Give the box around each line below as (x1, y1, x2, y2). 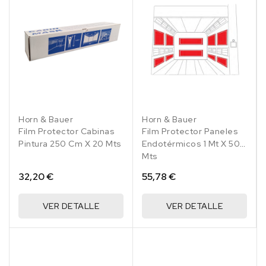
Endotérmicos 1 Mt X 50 (142, 138, 240, 150)
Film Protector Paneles (142, 126, 238, 137)
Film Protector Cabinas (18, 126, 115, 137)
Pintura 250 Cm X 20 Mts (18, 138, 122, 150)
